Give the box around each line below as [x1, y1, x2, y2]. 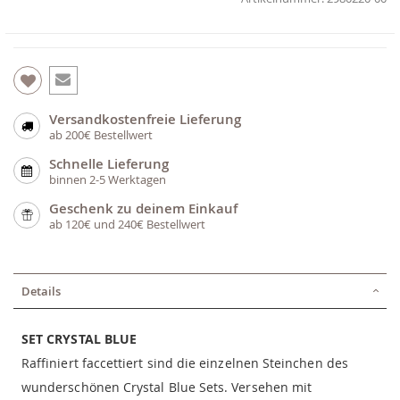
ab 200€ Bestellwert [49, 127, 153, 144]
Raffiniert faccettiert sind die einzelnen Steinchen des [21, 354, 348, 372]
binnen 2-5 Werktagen [49, 171, 166, 188]
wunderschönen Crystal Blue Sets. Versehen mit [21, 379, 312, 396]
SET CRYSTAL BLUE [21, 330, 137, 348]
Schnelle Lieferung [49, 154, 169, 174]
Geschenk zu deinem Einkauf [49, 199, 237, 219]
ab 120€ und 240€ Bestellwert [49, 216, 205, 233]
